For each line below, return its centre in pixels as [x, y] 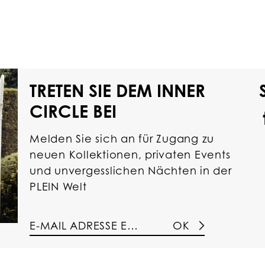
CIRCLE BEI [73, 111]
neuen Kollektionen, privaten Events [130, 154]
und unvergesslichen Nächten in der [131, 170]
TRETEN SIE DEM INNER [117, 91]
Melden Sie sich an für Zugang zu [122, 138]
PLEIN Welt [58, 186]
